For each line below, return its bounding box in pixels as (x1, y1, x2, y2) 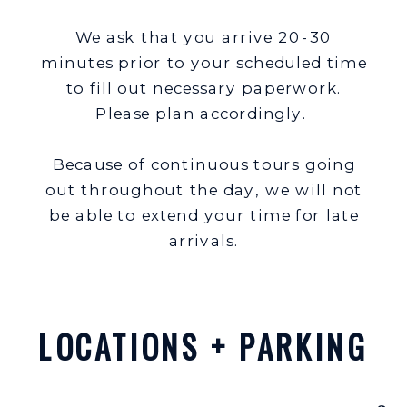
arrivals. (168, 231, 240, 251)
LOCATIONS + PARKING (37, 323, 367, 371)
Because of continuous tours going (52, 154, 356, 174)
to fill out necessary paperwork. (65, 78, 342, 98)
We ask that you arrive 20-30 (74, 27, 333, 47)
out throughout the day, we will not (45, 180, 363, 200)
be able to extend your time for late (49, 205, 359, 225)
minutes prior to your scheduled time (41, 53, 368, 73)
